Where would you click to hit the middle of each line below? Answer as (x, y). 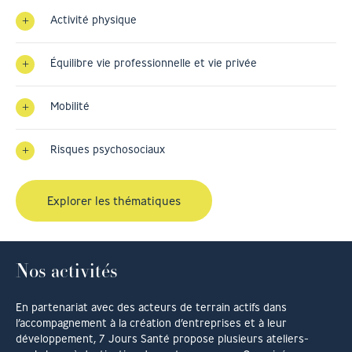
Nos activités (66, 270)
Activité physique (93, 19)
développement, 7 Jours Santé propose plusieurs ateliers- (162, 338)
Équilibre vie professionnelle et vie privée (154, 62)
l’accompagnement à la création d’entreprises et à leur (151, 323)
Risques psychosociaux (108, 149)
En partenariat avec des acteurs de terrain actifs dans (151, 307)
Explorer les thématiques (114, 200)
